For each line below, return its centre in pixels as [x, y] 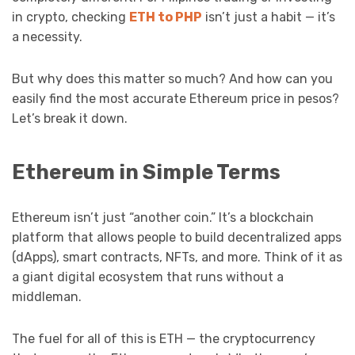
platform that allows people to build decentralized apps [177, 237]
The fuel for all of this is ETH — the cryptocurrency [164, 338]
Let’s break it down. [70, 119]
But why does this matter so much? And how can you [172, 79]
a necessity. [47, 37]
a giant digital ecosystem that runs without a [148, 277]
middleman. [47, 296]
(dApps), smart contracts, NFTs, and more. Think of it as [177, 257]
